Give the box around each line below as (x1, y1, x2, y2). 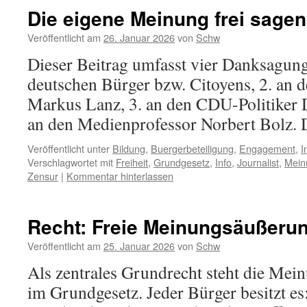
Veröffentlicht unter (27, 141, 110, 156)
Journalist (237, 155, 279, 169)
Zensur (27, 169, 58, 183)
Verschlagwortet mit (27, 155, 113, 169)
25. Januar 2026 (103, 238, 175, 253)
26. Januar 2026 (103, 30, 175, 45)
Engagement (239, 141, 295, 156)
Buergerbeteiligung (151, 141, 234, 156)
